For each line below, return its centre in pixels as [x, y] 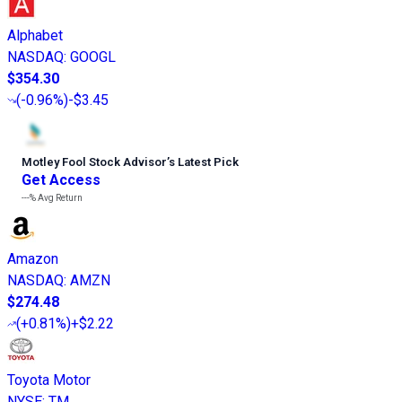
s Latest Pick [204, 162]
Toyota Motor [49, 380]
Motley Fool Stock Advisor [94, 162]
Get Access [61, 179]
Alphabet [35, 35]
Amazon [33, 258]
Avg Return [59, 197]
